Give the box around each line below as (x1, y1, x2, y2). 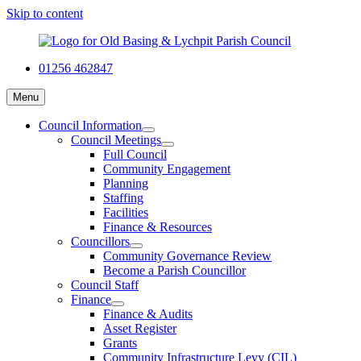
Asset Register (103, 322, 176, 335)
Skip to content (6, 6, 83, 20)
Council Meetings (71, 133, 161, 147)
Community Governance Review (103, 249, 272, 263)
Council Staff (71, 278, 139, 292)
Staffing (103, 191, 143, 205)
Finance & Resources (103, 220, 212, 234)
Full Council (103, 147, 167, 161)
